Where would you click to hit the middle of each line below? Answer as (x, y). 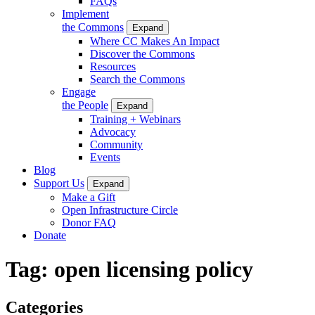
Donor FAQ (89, 222)
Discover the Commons (142, 53)
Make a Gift (89, 197)
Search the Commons (137, 79)
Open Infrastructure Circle (120, 210)
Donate (50, 235)
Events (105, 157)
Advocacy (113, 131)
